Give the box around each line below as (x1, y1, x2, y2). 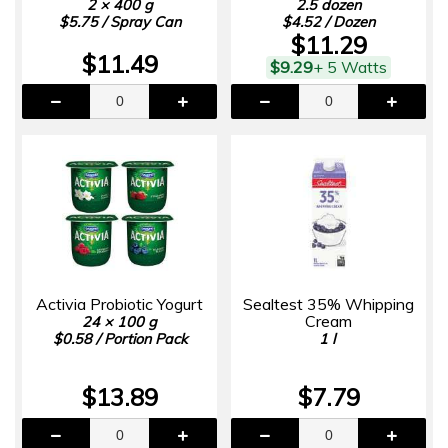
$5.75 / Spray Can (58, 12, 181, 31)
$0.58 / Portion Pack (52, 329, 187, 348)
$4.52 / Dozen (282, 12, 375, 31)
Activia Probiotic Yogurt (36, 293, 203, 314)
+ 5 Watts (313, 56, 387, 77)
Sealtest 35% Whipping (243, 293, 414, 314)
